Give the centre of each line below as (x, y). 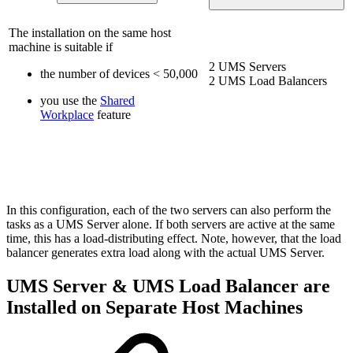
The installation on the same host (90, 33)
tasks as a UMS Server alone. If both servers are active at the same (171, 225)
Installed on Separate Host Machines (154, 308)
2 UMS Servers (249, 67)
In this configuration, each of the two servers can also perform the (169, 210)
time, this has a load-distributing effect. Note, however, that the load (174, 239)
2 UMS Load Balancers (268, 81)
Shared (117, 101)
